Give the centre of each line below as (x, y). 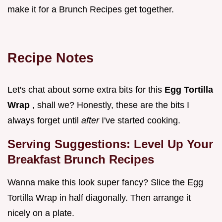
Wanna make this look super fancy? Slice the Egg (105, 183)
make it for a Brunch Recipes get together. (91, 10)
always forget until (44, 121)
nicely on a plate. (41, 213)
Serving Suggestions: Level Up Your (110, 144)
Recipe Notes (51, 58)
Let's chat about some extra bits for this (86, 90)
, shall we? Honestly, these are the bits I (111, 105)
